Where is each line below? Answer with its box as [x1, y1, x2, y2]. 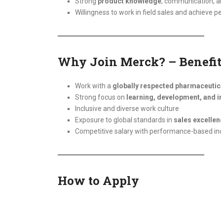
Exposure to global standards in [75, 116, 174, 124]
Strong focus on [75, 93, 126, 101]
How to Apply [58, 173, 139, 188]
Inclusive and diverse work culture [75, 105, 179, 112]
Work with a [75, 82, 112, 90]
